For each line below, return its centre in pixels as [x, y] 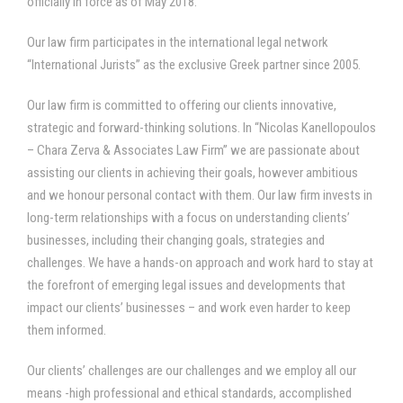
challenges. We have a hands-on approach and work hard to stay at [200, 263]
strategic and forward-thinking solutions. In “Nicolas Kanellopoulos [201, 128]
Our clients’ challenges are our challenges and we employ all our [192, 371]
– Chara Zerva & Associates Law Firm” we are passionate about [193, 150]
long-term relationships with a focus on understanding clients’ [188, 218]
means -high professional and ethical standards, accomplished [189, 393]
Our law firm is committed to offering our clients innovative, [182, 105]
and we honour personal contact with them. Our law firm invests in [200, 195]
